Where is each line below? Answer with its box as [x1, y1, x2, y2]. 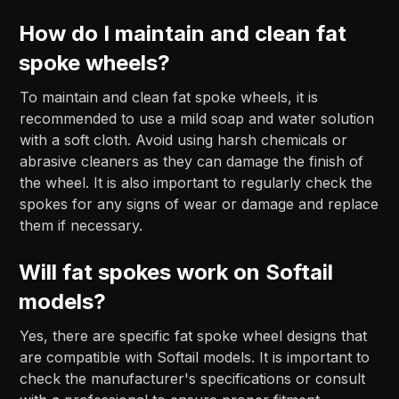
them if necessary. [20, 216, 143, 234]
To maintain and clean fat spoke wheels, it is [20, 87, 319, 106]
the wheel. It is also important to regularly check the [20, 173, 373, 191]
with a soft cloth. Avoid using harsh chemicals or [20, 130, 348, 149]
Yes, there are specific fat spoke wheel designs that [20, 326, 368, 345]
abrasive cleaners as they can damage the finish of [20, 151, 364, 170]
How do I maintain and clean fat [19, 20, 347, 46]
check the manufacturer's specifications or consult [20, 369, 366, 387]
